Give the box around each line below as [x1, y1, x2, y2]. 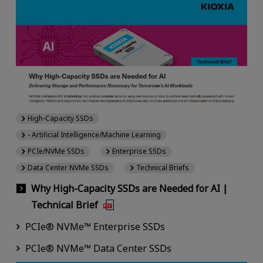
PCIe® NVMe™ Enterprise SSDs [25, 220, 165, 234]
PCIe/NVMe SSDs [27, 146, 85, 157]
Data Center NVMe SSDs [27, 163, 109, 173]
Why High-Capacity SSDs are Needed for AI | [31, 182, 228, 195]
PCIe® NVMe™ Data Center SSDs [25, 242, 171, 255]
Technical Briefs [136, 163, 190, 173]
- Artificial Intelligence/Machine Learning [27, 130, 161, 140]
